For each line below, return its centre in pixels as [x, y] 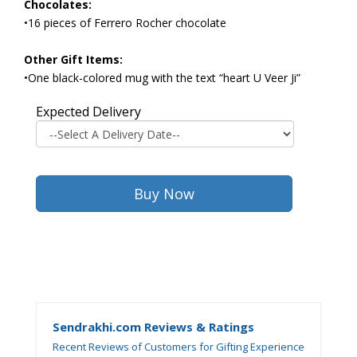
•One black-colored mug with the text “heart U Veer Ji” [162, 78]
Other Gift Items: [73, 59]
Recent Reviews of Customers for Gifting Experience [178, 347]
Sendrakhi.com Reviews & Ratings [153, 327]
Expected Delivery [88, 112]
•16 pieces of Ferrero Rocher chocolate [125, 23]
